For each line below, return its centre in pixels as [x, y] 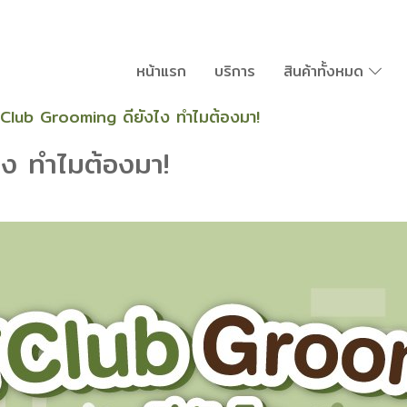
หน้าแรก [161, 71]
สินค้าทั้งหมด [326, 71]
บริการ [234, 71]
